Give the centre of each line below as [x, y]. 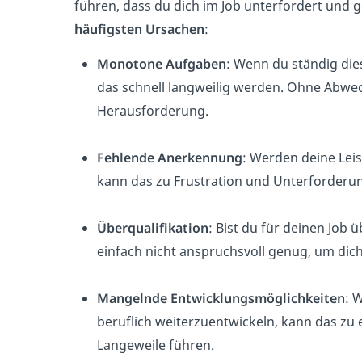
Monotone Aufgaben [162, 63]
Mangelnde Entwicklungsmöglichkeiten [221, 298]
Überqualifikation [153, 227]
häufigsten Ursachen [139, 29]
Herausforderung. [153, 110]
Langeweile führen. [156, 345]
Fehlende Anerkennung [170, 157]
